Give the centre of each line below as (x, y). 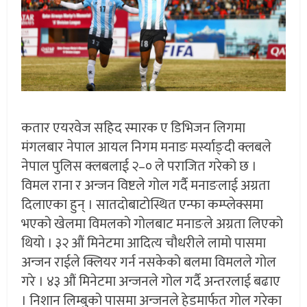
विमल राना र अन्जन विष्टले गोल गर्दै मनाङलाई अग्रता (146, 185)
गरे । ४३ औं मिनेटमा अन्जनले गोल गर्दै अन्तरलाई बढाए (151, 281)
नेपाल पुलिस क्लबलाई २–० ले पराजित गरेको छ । (139, 166)
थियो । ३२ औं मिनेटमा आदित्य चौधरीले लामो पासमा (144, 243)
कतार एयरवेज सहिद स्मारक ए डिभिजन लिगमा (134, 128)
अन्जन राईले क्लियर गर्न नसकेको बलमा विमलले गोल (149, 262)
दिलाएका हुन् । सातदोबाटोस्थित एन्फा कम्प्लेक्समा (143, 205)
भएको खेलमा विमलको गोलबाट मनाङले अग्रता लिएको (152, 224)
